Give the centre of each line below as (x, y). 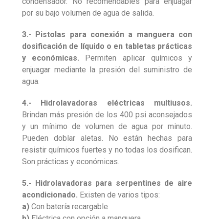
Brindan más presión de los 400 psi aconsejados (107, 114)
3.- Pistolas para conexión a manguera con (107, 34)
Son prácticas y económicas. (71, 161)
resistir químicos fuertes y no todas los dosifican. (107, 150)
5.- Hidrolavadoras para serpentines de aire (107, 183)
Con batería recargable (69, 206)
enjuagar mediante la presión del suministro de (107, 69)
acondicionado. (50, 195)
